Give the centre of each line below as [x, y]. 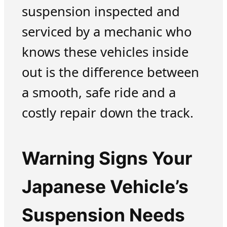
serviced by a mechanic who [106, 32]
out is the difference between [110, 72]
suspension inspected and [101, 12]
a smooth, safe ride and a [99, 93]
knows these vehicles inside [105, 52]
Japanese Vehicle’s [105, 187]
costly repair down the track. [107, 113]
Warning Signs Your [107, 159]
